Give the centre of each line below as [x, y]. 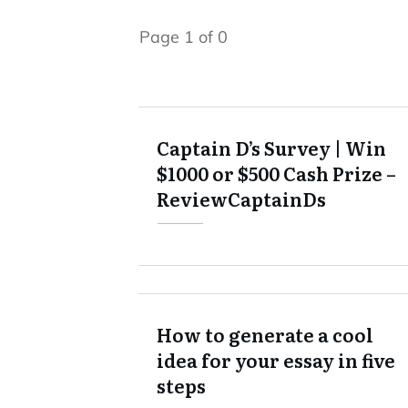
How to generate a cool [265, 334]
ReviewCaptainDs [241, 199]
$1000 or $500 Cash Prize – [276, 173]
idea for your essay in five [276, 360]
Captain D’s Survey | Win [271, 148]
